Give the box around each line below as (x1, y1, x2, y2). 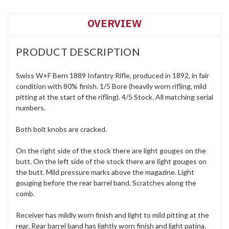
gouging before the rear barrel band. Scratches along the (16, 178, 196, 188)
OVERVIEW (87, 16, 142, 31)
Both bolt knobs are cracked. (16, 125, 107, 134)
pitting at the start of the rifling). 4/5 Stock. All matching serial (16, 93, 213, 102)
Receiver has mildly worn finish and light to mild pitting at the (16, 211, 209, 220)
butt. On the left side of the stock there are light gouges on (16, 157, 207, 166)
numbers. (16, 103, 45, 112)
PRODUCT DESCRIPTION (16, 45, 140, 58)
